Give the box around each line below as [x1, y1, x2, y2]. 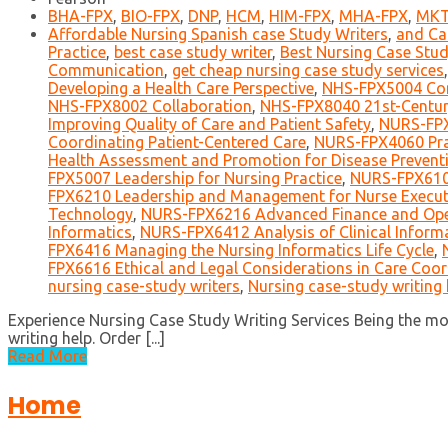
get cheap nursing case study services [172, 61, 444, 80]
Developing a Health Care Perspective [48, 79, 314, 98]
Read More [8, 347, 87, 366]
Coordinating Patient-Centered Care [48, 133, 306, 152]
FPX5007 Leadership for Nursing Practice [48, 169, 342, 188]
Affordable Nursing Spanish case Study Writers [48, 25, 388, 44]
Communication [48, 61, 164, 80]
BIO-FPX [121, 7, 180, 26]
